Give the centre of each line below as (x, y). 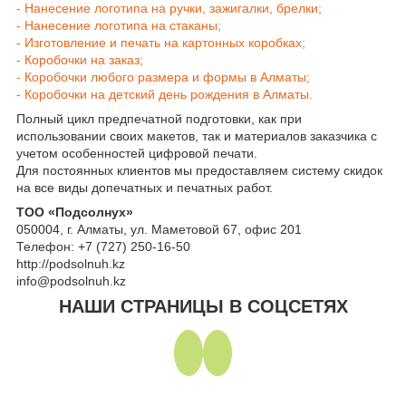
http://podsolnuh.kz (71, 263)
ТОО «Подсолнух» (75, 212)
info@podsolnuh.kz (71, 280)
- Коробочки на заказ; (80, 59)
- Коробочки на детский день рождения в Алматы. (164, 94)
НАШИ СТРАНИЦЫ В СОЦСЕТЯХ (203, 306)
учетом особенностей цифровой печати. (137, 153)
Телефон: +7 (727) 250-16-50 (103, 246)
